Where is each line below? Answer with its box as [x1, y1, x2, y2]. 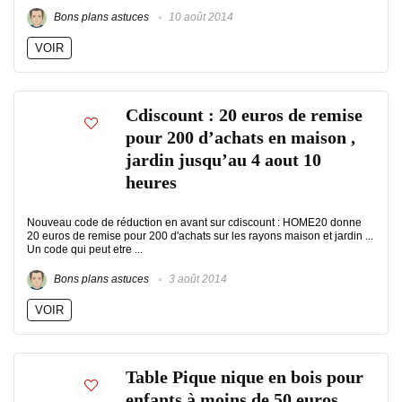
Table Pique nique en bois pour [126, 368, 363, 387]
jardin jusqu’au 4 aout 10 [126, 151, 321, 170]
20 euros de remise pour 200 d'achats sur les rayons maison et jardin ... [27, 230, 373, 242]
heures [126, 173, 177, 192]
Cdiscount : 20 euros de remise [126, 106, 363, 125]
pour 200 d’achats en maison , [126, 128, 355, 147]
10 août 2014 [166, 11, 233, 24]
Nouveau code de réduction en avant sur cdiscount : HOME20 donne [27, 216, 362, 229]
